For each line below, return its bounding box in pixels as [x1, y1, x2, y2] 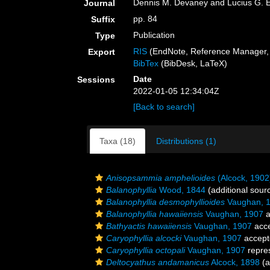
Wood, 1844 [157, 185, 206, 195]
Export [88, 47, 116, 57]
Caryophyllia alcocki [106, 233, 181, 243]
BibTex [133, 58, 159, 68]
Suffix [91, 14, 116, 24]
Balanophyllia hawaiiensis [106, 209, 203, 219]
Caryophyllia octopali [106, 245, 185, 255]
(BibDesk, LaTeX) [159, 58, 228, 68]
